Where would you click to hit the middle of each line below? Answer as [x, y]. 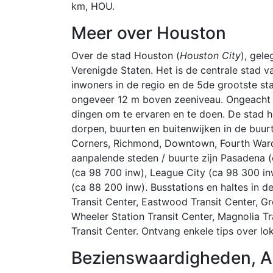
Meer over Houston [149, 33]
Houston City [210, 55]
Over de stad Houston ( [126, 55]
